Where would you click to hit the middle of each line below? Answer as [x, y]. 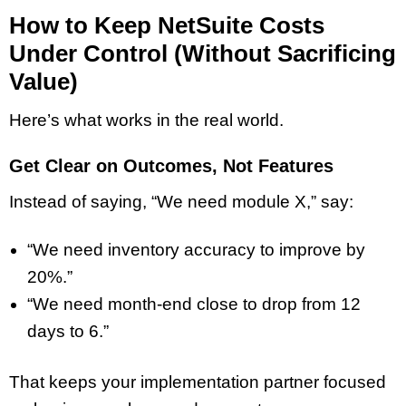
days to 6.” [68, 331]
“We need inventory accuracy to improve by [196, 249]
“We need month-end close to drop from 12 [194, 304]
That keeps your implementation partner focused [198, 382]
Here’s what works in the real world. [146, 121]
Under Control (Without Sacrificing [203, 53]
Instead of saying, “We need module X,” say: [181, 202]
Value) [43, 81]
